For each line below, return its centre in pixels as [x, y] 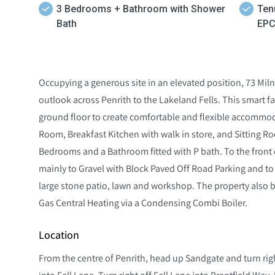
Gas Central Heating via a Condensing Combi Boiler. [143, 202]
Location [59, 234]
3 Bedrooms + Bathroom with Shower [141, 9]
